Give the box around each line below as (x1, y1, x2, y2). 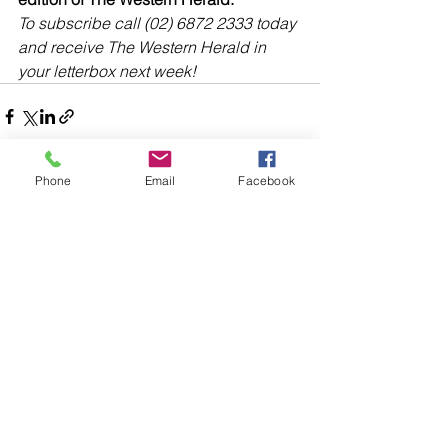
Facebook (238, 172, 295, 188)
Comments (20, 197, 81, 219)
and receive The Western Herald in (18, 36, 270, 57)
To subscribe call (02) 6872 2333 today (18, 12, 300, 33)
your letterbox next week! (18, 60, 196, 81)
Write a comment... (37, 278, 163, 295)
